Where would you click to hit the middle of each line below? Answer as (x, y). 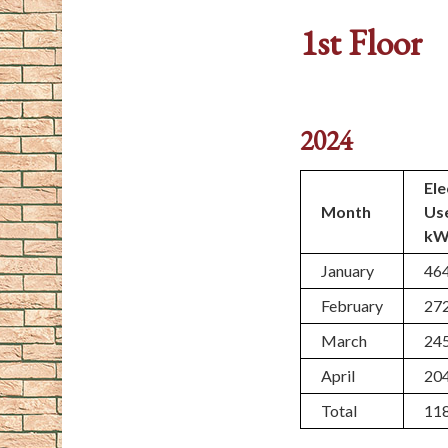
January (348, 270)
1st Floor (361, 42)
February (352, 305)
